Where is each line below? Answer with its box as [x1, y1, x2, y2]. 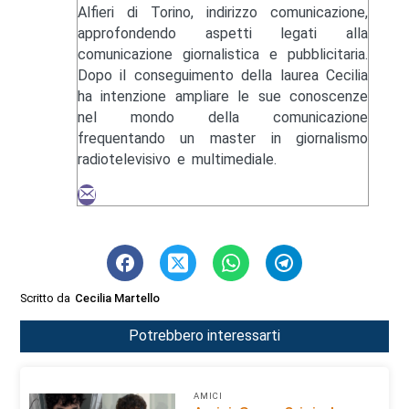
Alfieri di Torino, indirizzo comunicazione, [77, 3, 369, 21]
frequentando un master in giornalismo [77, 129, 369, 147]
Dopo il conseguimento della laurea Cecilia [77, 66, 369, 84]
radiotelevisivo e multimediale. [77, 150, 277, 168]
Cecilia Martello [75, 290, 161, 305]
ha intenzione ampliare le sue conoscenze [77, 87, 369, 105]
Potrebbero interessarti [129, 327, 280, 344]
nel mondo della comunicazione [77, 108, 369, 126]
